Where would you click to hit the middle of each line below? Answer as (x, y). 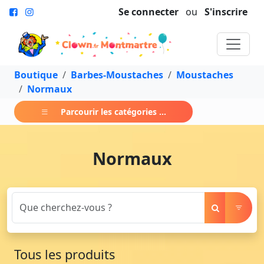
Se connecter (148, 12)
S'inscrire (226, 12)
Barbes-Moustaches (117, 75)
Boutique (36, 75)
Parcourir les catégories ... (113, 111)
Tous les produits (65, 254)
